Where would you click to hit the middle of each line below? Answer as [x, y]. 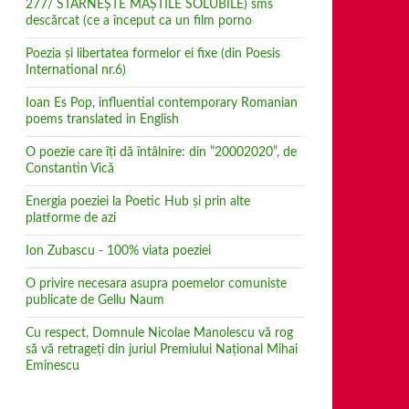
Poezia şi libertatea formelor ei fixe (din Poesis [153, 54]
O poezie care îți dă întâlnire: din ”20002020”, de [161, 152]
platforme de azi [71, 218]
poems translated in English [102, 120]
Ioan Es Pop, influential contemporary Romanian [162, 103]
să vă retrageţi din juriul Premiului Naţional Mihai [162, 350]
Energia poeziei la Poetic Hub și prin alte [138, 202]
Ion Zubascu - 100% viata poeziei [118, 251]
